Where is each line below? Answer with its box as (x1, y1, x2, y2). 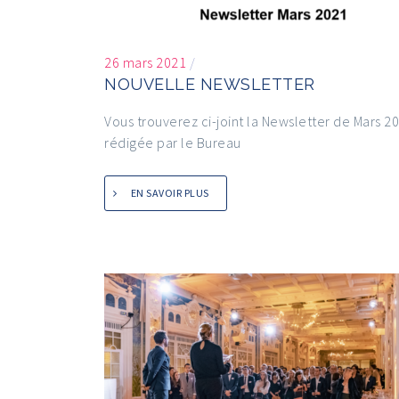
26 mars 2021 (104, 53, 186, 72)
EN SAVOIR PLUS (130, 186, 209, 200)
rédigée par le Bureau (104, 134, 241, 152)
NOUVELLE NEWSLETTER (104, 75, 315, 94)
